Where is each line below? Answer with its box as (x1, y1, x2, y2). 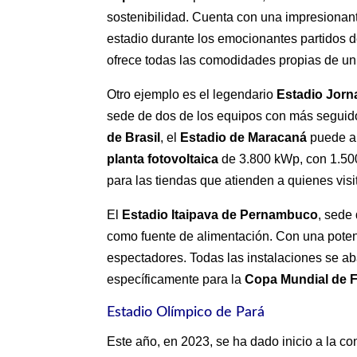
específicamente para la (107, 273, 245, 287)
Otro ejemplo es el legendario (107, 88, 277, 102)
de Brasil (107, 131, 161, 145)
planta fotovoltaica (107, 152, 219, 167)
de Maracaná (229, 131, 308, 145)
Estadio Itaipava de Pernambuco (122, 208, 319, 222)
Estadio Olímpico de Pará (107, 305, 265, 320)
